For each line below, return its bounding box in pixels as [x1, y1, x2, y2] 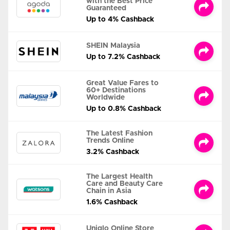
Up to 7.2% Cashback [86, 53, 160, 61]
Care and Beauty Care [86, 180, 163, 188]
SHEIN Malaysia [86, 42, 140, 50]
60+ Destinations [86, 87, 146, 94]
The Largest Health [86, 173, 152, 181]
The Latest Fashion [86, 130, 152, 138]
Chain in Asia [86, 187, 131, 195]
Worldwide [86, 94, 125, 102]
